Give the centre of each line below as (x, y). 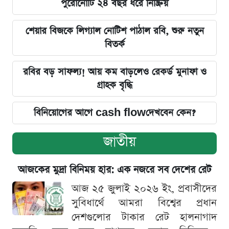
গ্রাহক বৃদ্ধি (114, 85)
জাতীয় (120, 142)
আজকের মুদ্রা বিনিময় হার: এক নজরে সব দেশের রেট (114, 170)
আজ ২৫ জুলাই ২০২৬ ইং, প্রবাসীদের (144, 188)
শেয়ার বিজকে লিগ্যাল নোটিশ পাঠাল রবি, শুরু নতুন (114, 31)
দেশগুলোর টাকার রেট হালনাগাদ (144, 217)
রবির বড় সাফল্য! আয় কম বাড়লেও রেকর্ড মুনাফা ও (114, 72)
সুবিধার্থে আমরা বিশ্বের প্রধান (144, 203)
